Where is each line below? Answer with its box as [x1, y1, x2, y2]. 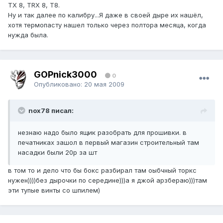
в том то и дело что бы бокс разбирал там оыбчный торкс [8, 166, 197, 175]
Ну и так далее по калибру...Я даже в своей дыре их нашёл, [8, 11, 203, 19]
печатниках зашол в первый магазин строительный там [18, 138, 199, 147]
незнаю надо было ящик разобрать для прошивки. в [18, 128, 187, 137]
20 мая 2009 [84, 80, 124, 88]
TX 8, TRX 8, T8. [8, 1, 60, 9]
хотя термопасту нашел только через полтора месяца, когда [8, 21, 206, 29]
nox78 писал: [28, 107, 74, 115]
